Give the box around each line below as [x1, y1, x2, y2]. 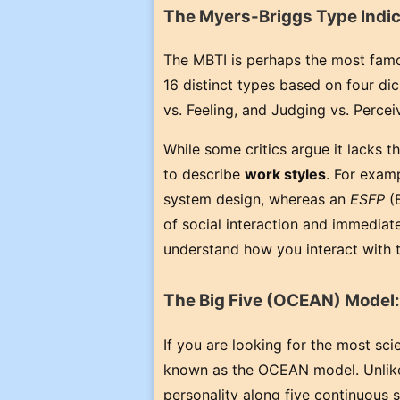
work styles [245, 165, 326, 184]
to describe [163, 165, 245, 184]
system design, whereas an [163, 190, 350, 209]
